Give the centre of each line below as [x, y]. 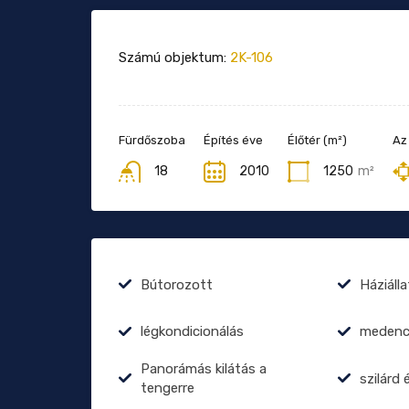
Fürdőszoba [152, 141]
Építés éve [233, 141]
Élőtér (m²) [317, 141]
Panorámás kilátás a [204, 369]
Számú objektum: [173, 58]
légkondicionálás [192, 332]
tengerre [168, 388]
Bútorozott [177, 284]
